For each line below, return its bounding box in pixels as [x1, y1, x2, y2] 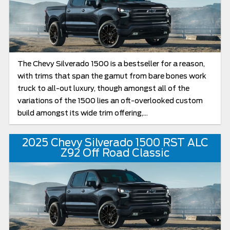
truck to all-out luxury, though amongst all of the [17, 84, 189, 92]
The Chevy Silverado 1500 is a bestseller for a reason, [17, 59, 205, 68]
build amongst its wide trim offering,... [17, 108, 148, 117]
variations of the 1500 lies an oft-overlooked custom [17, 96, 203, 105]
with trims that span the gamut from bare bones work [17, 71, 206, 80]
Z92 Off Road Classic [61, 147, 169, 160]
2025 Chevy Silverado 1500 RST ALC [22, 137, 208, 149]
